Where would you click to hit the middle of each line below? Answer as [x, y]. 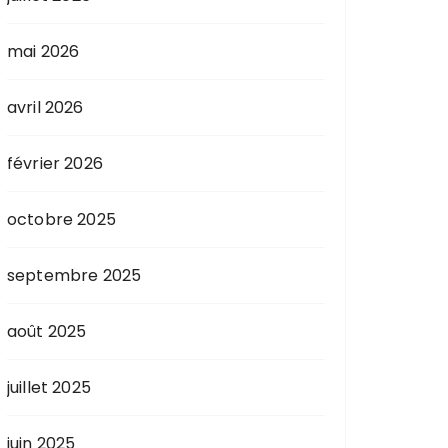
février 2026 [55, 163]
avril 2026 [45, 107]
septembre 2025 [74, 275]
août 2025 [47, 331]
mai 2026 [43, 51]
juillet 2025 [49, 387]
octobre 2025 [61, 219]
